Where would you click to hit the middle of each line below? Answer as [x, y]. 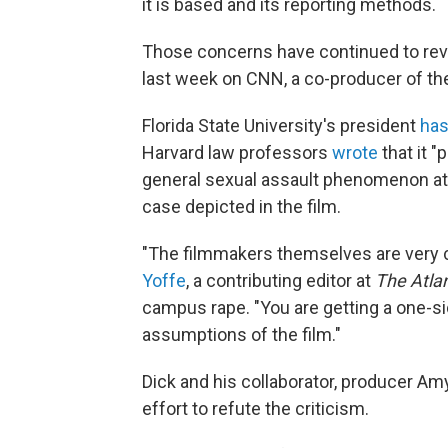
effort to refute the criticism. [255, 408]
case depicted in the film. [241, 206]
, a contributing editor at [280, 280]
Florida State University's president [281, 125]
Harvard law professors [237, 152]
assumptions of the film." [241, 334]
